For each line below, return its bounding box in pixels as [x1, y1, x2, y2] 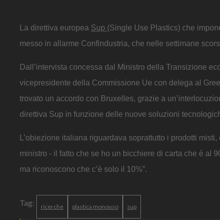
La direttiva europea [20, 23, 91, 32]
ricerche [41, 202, 63, 210]
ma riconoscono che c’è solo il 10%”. [20, 165, 147, 173]
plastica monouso [72, 202, 118, 210]
